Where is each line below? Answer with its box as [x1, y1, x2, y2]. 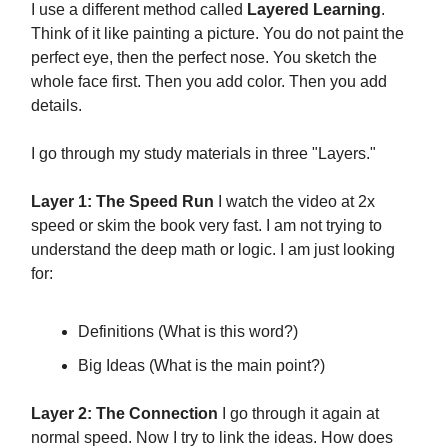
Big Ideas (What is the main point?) [78, 356, 325, 374]
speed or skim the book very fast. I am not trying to [31, 216, 382, 234]
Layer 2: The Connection [31, 404, 218, 422]
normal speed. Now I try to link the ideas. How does [31, 428, 393, 446]
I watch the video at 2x [214, 192, 375, 210]
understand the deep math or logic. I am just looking [31, 240, 395, 258]
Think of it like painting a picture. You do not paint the [31, 24, 404, 42]
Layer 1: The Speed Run [31, 192, 214, 210]
